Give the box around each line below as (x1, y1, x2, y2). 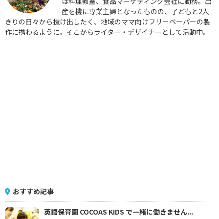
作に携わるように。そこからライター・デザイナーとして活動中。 (5, 26, 210, 37)
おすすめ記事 (13, 186, 54, 196)
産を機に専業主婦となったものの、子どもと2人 (62, 6, 209, 16)
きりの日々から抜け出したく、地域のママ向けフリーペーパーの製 (5, 16, 210, 26)
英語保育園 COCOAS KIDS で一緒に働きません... (44, 206, 193, 217)
